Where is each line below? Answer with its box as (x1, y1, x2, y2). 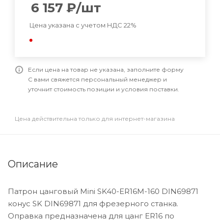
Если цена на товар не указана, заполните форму (28, 65, 184, 73)
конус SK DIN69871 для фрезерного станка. (8, 198, 178, 208)
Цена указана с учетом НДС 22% (29, 21, 137, 29)
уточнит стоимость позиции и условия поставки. (28, 85, 179, 93)
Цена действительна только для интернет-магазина (15, 114, 175, 122)
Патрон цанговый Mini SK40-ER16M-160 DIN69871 (8, 186, 198, 196)
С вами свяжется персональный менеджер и (28, 75, 167, 83)
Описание (8, 158, 58, 170)
